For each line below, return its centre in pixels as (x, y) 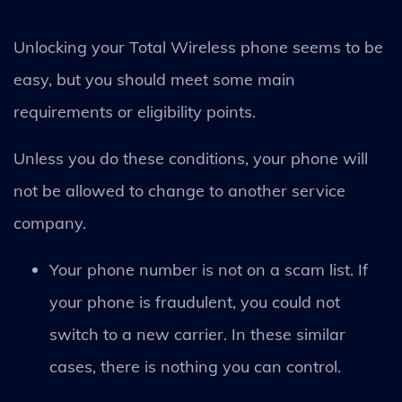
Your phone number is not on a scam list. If (209, 269)
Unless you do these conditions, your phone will (191, 158)
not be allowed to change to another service (179, 190)
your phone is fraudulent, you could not (195, 301)
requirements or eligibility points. (137, 111)
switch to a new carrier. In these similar (197, 334)
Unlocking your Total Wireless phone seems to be (198, 47)
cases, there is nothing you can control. (197, 366)
